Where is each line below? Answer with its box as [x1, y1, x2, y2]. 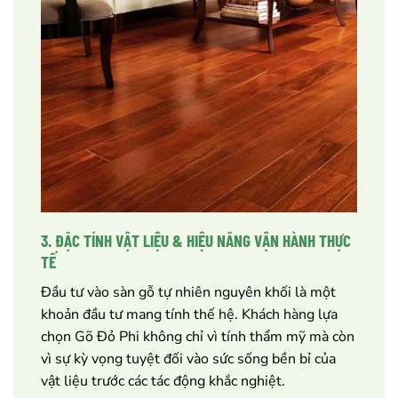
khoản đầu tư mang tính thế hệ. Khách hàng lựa [41, 304, 338, 324]
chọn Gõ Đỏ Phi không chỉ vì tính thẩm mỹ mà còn [41, 326, 354, 346]
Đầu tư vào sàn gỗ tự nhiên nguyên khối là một [41, 282, 336, 302]
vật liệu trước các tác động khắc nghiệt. [41, 370, 285, 391]
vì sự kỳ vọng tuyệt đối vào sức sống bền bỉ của [41, 348, 336, 369]
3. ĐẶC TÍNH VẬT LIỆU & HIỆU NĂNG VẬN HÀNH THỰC [41, 230, 351, 251]
